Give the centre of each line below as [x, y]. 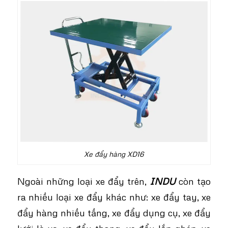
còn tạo [193, 181]
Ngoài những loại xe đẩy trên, [83, 181]
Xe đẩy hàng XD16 [114, 154]
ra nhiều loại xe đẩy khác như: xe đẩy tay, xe [114, 196]
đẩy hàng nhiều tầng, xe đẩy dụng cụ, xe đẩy [114, 212]
